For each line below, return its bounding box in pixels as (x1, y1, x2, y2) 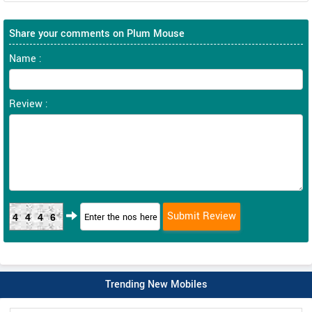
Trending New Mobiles (104, 277, 208, 292)
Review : (9, 97, 48, 111)
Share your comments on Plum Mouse (9, 26, 185, 41)
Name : (9, 52, 42, 66)
